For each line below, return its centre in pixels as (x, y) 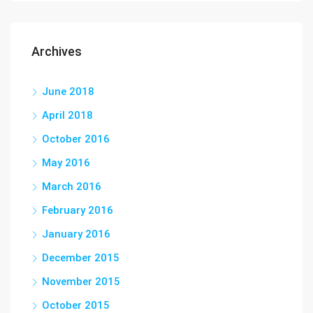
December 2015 (81, 258)
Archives (57, 51)
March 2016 (72, 187)
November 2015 (81, 282)
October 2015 (76, 305)
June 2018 (68, 92)
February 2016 (78, 210)
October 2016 (76, 139)
